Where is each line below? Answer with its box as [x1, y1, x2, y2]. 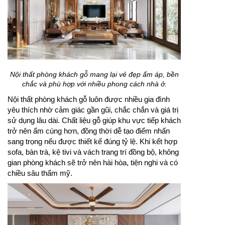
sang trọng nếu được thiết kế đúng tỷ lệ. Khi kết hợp [8, 137, 177, 146]
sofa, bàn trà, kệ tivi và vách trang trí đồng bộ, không [8, 148, 179, 157]
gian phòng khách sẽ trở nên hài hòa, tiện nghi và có [8, 158, 178, 167]
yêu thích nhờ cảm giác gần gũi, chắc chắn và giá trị [8, 105, 178, 115]
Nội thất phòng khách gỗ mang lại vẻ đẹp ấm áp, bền [10, 70, 179, 79]
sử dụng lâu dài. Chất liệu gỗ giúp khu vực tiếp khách [8, 116, 181, 125]
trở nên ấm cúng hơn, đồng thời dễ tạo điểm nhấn [8, 127, 170, 136]
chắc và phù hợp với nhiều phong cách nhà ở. [22, 80, 167, 88]
